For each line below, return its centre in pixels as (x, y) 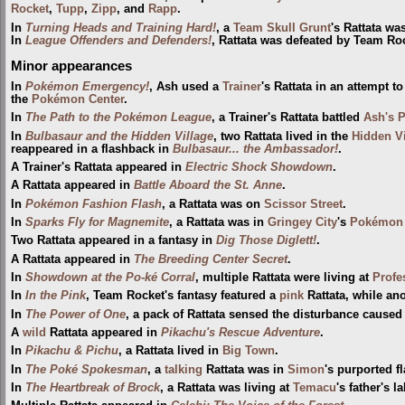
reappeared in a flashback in (92, 149)
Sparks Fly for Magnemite (97, 222)
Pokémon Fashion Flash (94, 204)
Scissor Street (303, 204)
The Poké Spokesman (86, 369)
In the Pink (56, 296)
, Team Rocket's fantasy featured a (183, 296)
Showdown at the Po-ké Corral (110, 278)
